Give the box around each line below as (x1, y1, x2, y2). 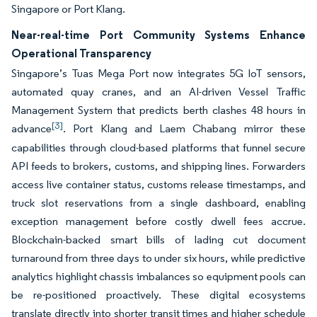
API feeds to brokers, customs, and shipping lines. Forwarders (11, 159, 306, 173)
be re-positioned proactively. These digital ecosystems (11, 288, 306, 301)
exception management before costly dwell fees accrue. (11, 214, 306, 228)
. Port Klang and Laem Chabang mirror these (63, 122, 306, 135)
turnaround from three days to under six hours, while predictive (11, 251, 306, 265)
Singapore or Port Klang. (11, 2, 125, 16)
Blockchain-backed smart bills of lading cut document (11, 233, 306, 246)
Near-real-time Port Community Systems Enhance (11, 28, 306, 42)
